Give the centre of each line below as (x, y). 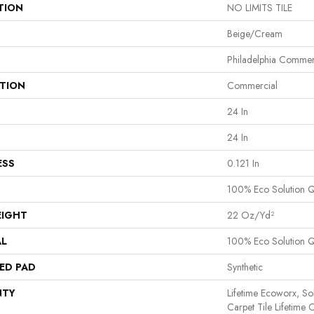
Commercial (252, 85)
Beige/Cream (255, 33)
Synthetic (245, 267)
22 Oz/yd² (251, 215)
